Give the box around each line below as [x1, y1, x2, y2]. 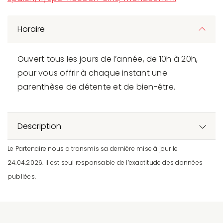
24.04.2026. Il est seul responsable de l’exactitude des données [7, 158, 203, 167]
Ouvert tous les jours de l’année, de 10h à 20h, [17, 53, 198, 65]
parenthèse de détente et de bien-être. [17, 81, 176, 93]
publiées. [7, 172, 36, 181]
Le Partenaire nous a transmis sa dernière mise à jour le [7, 144, 178, 153]
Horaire [17, 23, 45, 35]
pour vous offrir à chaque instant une [17, 67, 167, 79]
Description [17, 120, 61, 132]
